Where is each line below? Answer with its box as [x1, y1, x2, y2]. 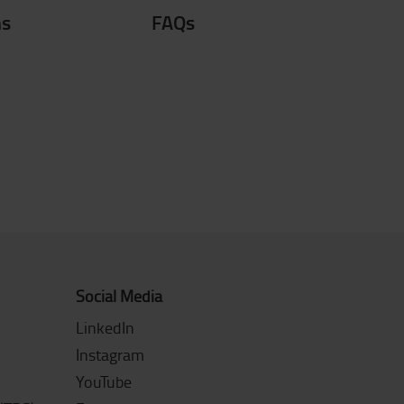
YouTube [75, 371, 132, 392]
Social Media [75, 285, 162, 307]
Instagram [75, 344, 144, 365]
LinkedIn [75, 317, 134, 338]
